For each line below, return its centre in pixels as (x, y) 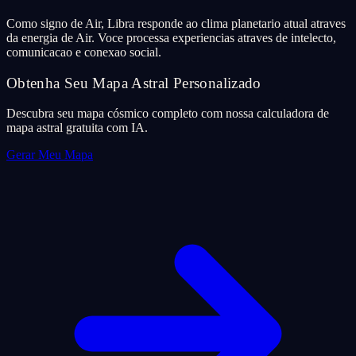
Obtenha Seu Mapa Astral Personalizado (134, 83)
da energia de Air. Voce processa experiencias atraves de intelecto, (171, 38)
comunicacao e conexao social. (84, 52)
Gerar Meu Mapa (50, 155)
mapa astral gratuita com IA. (77, 128)
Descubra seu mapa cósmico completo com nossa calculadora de (168, 114)
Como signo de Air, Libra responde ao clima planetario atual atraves (176, 23)
